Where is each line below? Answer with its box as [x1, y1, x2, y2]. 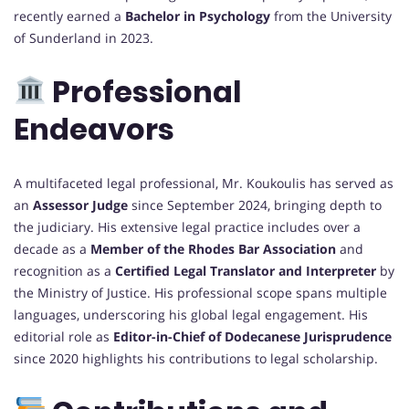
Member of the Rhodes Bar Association [90, 239, 336, 257]
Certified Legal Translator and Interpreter [115, 261, 376, 279]
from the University [270, 6, 392, 25]
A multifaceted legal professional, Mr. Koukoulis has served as [14, 173, 393, 192]
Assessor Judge [33, 195, 128, 214]
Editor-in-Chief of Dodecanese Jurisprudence [113, 327, 392, 345]
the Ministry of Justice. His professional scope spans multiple [14, 283, 387, 301]
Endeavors [14, 109, 174, 151]
